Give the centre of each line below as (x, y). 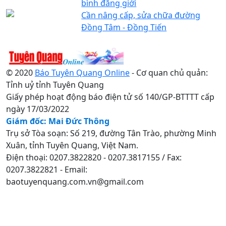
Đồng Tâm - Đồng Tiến (124, 27)
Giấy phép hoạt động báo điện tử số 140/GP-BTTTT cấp (110, 97)
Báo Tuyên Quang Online (82, 72)
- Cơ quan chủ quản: (169, 72)
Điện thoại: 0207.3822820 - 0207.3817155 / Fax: (94, 157)
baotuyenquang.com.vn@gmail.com (75, 181)
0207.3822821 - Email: (47, 169)
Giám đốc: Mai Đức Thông (58, 121)
